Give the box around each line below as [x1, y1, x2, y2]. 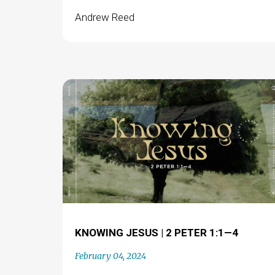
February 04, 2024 [74, 250, 146, 261]
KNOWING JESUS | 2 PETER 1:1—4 [74, 227, 238, 239]
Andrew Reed [74, 10, 134, 23]
